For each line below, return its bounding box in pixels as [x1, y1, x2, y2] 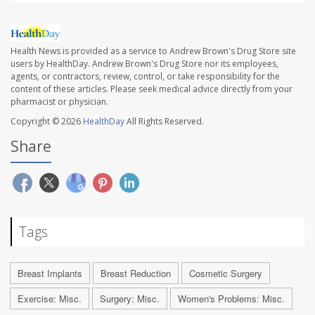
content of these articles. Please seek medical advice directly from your [11, 82, 292, 95]
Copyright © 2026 [11, 115, 83, 127]
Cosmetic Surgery [189, 266, 262, 280]
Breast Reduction [101, 266, 171, 280]
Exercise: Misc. [18, 291, 82, 305]
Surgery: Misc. [100, 291, 160, 305]
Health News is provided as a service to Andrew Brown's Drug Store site [11, 44, 296, 57]
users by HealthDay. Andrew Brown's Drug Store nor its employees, [11, 57, 278, 70]
